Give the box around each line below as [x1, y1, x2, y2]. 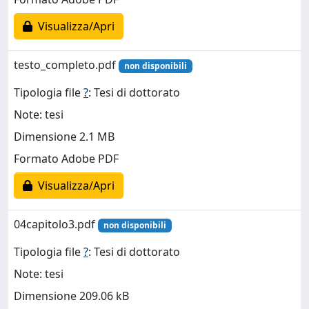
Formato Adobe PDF [14, 151, 119, 167]
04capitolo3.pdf [14, 217, 98, 232]
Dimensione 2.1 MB [14, 129, 114, 145]
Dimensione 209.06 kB [14, 288, 129, 304]
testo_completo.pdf [14, 57, 119, 72]
